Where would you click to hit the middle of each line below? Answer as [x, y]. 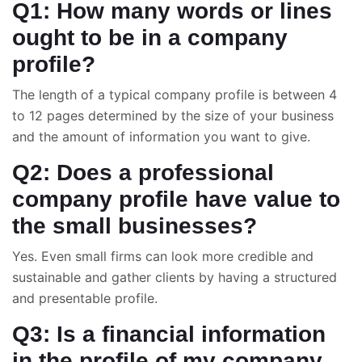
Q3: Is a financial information [169, 334]
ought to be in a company [150, 38]
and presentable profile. [85, 298]
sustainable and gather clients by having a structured [175, 277]
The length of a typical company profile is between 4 [175, 95]
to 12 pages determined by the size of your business [173, 116]
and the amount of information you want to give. [161, 137]
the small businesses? [135, 226]
